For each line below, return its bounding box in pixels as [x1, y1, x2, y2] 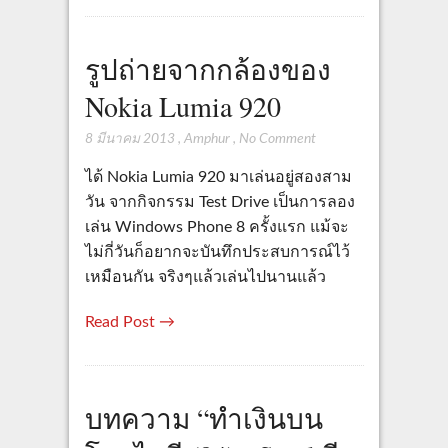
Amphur [183, 131, 230, 146]
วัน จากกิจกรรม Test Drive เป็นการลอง [84, 194, 355, 211]
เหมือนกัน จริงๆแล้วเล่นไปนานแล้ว [84, 269, 326, 286]
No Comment [238, 131, 316, 146]
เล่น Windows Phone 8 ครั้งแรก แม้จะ [84, 219, 349, 236]
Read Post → [84, 314, 175, 331]
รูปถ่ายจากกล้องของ [84, 49, 331, 88]
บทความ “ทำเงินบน [84, 399, 323, 438]
